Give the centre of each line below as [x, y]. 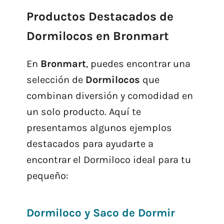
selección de [56, 80]
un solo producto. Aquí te [83, 112]
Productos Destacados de [100, 17]
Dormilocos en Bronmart [97, 36]
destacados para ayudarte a [90, 144]
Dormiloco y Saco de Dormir [100, 213]
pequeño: [47, 176]
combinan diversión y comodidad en [109, 96]
